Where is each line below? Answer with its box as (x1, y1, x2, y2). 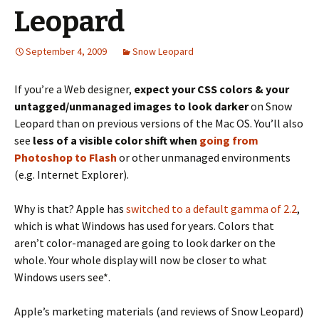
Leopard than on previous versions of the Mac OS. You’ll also (14, 116, 303, 130)
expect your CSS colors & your (134, 82, 289, 96)
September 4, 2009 (26, 45, 107, 58)
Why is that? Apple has (14, 202, 126, 216)
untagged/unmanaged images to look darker (14, 99, 249, 113)
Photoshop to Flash (14, 150, 117, 164)
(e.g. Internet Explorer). (14, 167, 129, 182)
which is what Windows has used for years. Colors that (14, 219, 274, 233)
